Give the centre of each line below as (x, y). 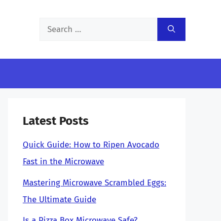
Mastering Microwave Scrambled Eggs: (94, 183)
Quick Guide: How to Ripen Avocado (91, 145)
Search (52, 25)
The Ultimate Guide (59, 199)
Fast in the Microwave (63, 162)
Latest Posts (56, 121)
